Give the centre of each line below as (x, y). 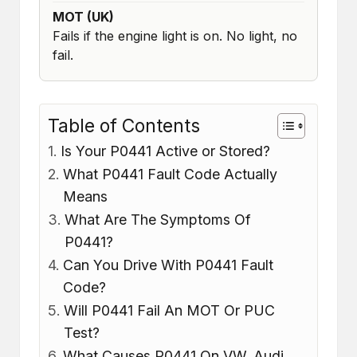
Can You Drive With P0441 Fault (168, 265)
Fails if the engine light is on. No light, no (175, 36)
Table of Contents (124, 126)
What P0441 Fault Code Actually (170, 175)
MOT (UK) (83, 17)
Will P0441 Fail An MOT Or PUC (169, 311)
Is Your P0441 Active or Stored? (165, 151)
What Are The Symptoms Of (157, 220)
